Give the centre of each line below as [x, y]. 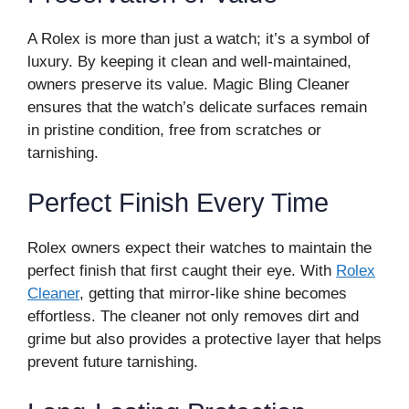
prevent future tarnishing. [113, 362]
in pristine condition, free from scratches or [174, 130]
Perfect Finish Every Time [178, 203]
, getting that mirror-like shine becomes [213, 294]
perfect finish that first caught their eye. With [182, 271]
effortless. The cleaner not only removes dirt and [193, 316]
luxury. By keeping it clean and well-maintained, [189, 61]
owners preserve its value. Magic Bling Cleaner [189, 84]
